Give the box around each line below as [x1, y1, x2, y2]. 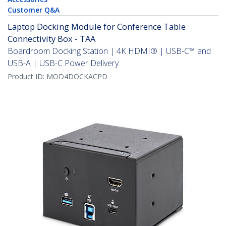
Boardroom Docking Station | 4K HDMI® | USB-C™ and [8, 45, 211, 57]
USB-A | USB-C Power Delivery [8, 58, 119, 69]
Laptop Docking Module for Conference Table [8, 21, 186, 33]
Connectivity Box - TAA [8, 33, 95, 45]
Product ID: [8, 72, 46, 82]
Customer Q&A [8, 5, 60, 15]
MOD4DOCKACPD [46, 72, 107, 82]
